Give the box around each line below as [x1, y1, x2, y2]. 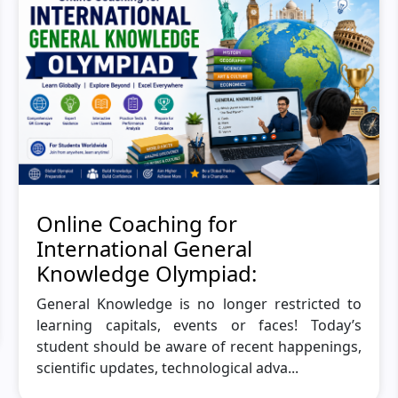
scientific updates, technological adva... [36, 358, 298, 378]
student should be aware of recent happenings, [36, 337, 362, 357]
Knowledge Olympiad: [36, 259, 257, 289]
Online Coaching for [36, 209, 237, 239]
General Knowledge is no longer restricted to [36, 294, 362, 314]
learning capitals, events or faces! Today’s [36, 315, 362, 336]
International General [36, 234, 252, 264]
